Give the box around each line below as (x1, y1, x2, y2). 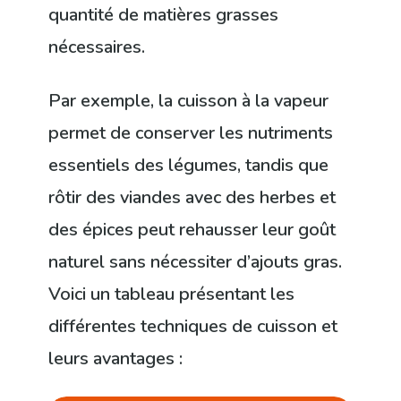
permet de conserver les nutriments (48, 121, 334, 146)
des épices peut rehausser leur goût (48, 218, 337, 243)
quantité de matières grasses (48, 3, 279, 28)
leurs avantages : (48, 346, 183, 371)
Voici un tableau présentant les (48, 282, 295, 307)
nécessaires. (48, 35, 146, 60)
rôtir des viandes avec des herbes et (48, 185, 337, 210)
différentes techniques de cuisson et (48, 314, 338, 339)
